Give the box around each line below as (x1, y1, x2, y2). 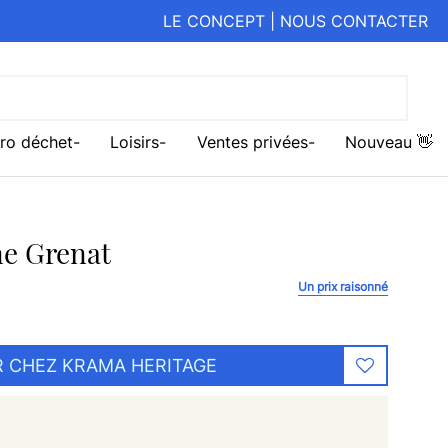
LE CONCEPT (163, 11, 265, 31)
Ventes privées (196, 132, 308, 153)
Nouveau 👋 (345, 132, 433, 153)
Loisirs (110, 132, 159, 153)
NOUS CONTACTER (280, 11, 428, 31)
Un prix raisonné (298, 279, 388, 295)
